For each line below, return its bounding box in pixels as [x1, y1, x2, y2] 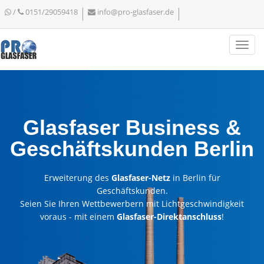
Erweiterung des [44, 172, 111, 183]
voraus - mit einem [40, 211, 117, 222]
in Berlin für [170, 172, 220, 183]
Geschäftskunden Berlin [10, 137, 254, 161]
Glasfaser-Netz [111, 172, 170, 183]
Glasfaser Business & [23, 115, 241, 140]
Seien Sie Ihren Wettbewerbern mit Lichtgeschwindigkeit [20, 198, 244, 209]
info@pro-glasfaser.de [97, 6, 174, 17]
